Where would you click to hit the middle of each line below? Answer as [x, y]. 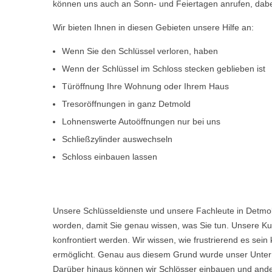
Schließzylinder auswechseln [117, 139]
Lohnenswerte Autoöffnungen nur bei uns [141, 121]
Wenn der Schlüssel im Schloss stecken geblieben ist [164, 69]
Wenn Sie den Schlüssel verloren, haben [140, 51]
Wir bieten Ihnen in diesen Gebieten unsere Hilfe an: [153, 27]
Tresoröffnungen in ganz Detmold [126, 104]
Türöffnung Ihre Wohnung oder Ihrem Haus [145, 86]
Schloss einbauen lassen [110, 157]
